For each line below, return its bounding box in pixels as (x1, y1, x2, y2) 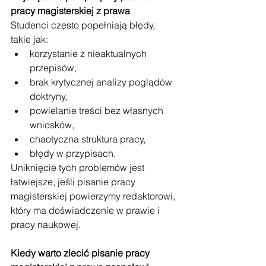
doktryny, (30, 90, 67, 102)
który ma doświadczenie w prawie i (11, 204, 162, 216)
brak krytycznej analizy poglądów (30, 76, 175, 88)
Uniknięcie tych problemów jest (11, 161, 147, 173)
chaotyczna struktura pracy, (30, 133, 145, 145)
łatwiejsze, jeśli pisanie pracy (11, 176, 138, 188)
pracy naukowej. (11, 218, 81, 230)
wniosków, (30, 119, 74, 131)
